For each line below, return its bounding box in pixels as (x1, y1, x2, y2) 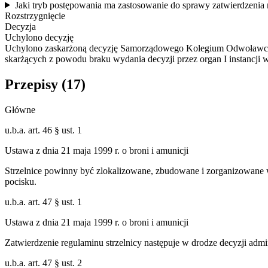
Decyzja (5, 21, 36, 32)
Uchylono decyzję (5, 32, 74, 42)
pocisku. (5, 176, 36, 187)
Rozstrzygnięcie (5, 10, 65, 21)
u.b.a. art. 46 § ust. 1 (5, 124, 82, 135)
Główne (5, 104, 35, 115)
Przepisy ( (5, 76, 66, 92)
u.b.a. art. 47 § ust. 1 (5, 196, 82, 207)
